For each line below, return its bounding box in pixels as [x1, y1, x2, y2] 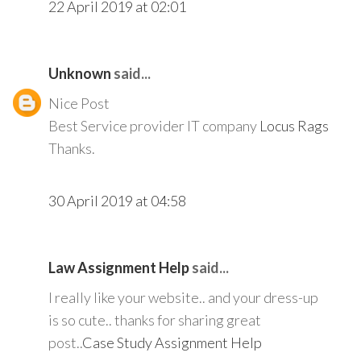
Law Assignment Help [48, 259, 189, 277]
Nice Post [48, 94, 110, 113]
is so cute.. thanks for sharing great [48, 311, 261, 330]
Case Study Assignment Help [82, 334, 262, 352]
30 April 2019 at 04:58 [48, 192, 186, 210]
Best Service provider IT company [48, 117, 259, 135]
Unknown [48, 64, 111, 83]
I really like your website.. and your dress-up [48, 288, 318, 307]
